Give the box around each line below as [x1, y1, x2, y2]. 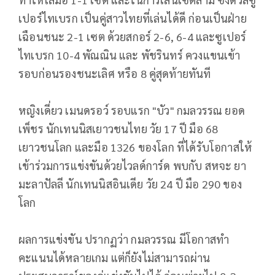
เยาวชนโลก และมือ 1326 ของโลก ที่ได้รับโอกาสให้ [18, 140, 253, 155]
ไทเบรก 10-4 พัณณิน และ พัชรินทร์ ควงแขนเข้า [18, 48, 241, 63]
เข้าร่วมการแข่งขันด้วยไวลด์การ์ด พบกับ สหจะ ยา [18, 158, 246, 173]
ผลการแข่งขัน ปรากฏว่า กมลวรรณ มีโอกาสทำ [18, 232, 230, 247]
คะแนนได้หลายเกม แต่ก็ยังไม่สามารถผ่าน [18, 250, 211, 265]
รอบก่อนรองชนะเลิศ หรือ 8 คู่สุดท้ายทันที [18, 66, 211, 81]
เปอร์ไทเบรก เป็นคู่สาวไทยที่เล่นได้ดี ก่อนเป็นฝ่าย [18, 11, 247, 26]
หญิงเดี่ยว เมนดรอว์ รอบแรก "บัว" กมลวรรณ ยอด [18, 103, 246, 118]
